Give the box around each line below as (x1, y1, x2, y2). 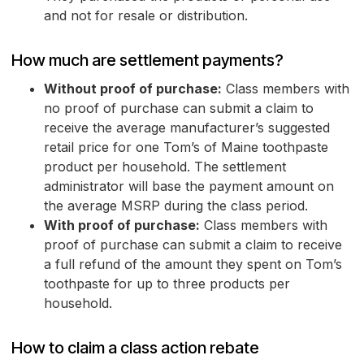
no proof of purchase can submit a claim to (44, 100, 314, 117)
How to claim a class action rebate (11, 338, 259, 358)
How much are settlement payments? (11, 50, 284, 71)
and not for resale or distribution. (44, 7, 248, 24)
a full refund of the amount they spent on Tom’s (44, 256, 342, 273)
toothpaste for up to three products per (44, 275, 290, 292)
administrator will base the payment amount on (44, 178, 334, 195)
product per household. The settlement (44, 158, 286, 175)
